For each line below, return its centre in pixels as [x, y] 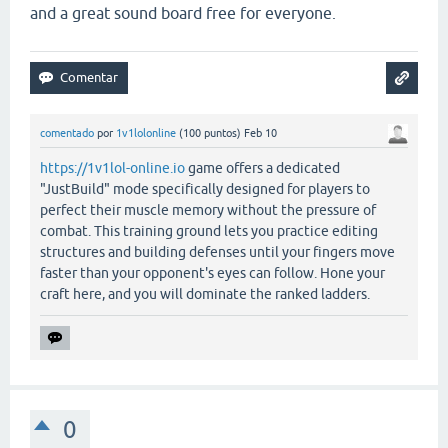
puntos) [221, 133]
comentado [67, 133]
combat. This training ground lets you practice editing [209, 231]
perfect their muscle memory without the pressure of [208, 210]
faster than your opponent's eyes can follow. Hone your [212, 273]
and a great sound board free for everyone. [183, 13]
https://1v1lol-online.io [112, 168]
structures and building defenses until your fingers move [217, 252]
